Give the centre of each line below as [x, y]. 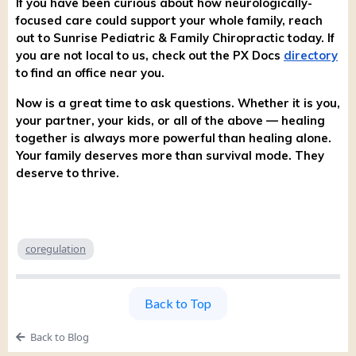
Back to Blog [59, 337]
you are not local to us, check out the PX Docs [150, 56]
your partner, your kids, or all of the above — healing [170, 121]
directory [311, 56]
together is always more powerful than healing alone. [174, 138]
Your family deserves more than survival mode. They [170, 156]
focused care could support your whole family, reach [169, 21]
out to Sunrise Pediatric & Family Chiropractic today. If [175, 38]
